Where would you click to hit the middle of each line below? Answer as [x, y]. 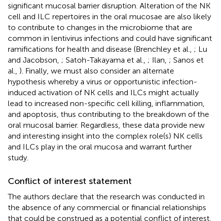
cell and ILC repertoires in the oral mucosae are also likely [110, 16]
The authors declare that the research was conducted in [106, 196]
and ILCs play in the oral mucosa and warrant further [100, 147]
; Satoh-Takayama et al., [104, 60]
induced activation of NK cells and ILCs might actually [103, 92]
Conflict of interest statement [70, 181]
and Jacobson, [35, 60]
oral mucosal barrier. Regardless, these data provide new [106, 125]
